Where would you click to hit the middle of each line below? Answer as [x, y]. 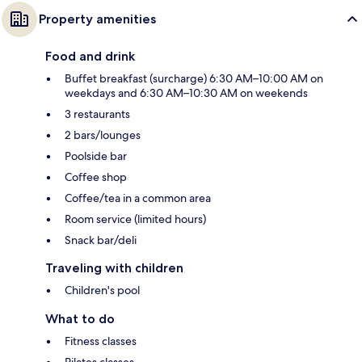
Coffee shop [96, 177]
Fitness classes [101, 341]
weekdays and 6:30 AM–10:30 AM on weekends [186, 93]
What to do [80, 318]
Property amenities [97, 19]
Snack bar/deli [101, 240]
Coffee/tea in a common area [138, 198]
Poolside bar [96, 156]
